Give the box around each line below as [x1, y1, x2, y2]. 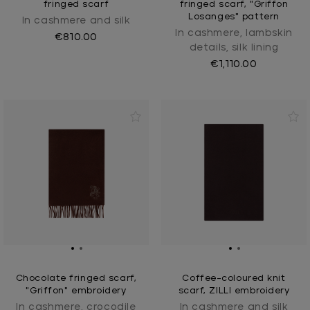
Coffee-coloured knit [182, 273, 286, 283]
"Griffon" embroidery [26, 286, 127, 295]
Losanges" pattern [188, 12, 280, 21]
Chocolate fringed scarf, [15, 273, 137, 283]
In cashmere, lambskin [175, 28, 293, 38]
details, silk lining [189, 42, 279, 53]
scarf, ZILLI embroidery [178, 286, 290, 295]
